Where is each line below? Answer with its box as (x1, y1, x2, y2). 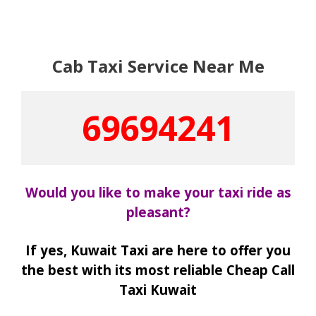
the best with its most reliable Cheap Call (21, 260, 295, 279)
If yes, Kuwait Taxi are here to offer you (25, 241, 291, 259)
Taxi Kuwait (119, 280, 197, 298)
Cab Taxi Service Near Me (51, 54, 265, 78)
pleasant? (126, 203, 190, 221)
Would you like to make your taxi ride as (25, 183, 291, 201)
